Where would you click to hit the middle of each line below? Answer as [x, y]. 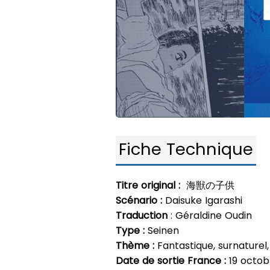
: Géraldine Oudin [210, 215]
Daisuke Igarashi [202, 200]
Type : [130, 230]
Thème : [135, 245]
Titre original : [148, 185]
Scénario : [139, 200]
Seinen [162, 230]
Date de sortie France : [171, 260]
